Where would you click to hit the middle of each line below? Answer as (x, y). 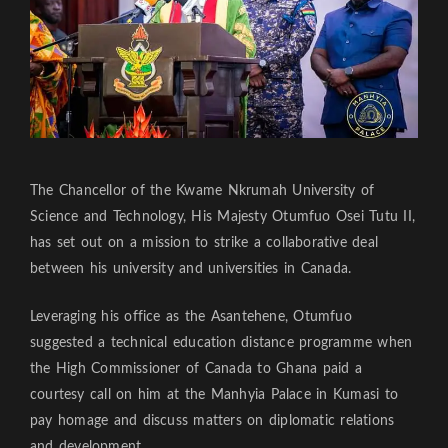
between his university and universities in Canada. (191, 269)
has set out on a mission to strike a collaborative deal (204, 243)
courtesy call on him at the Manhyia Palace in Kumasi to (214, 395)
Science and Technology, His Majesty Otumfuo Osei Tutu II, (223, 217)
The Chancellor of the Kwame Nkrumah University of (202, 191)
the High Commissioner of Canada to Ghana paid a (196, 369)
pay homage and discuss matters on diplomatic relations (212, 421)
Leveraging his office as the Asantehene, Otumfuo (191, 317)
